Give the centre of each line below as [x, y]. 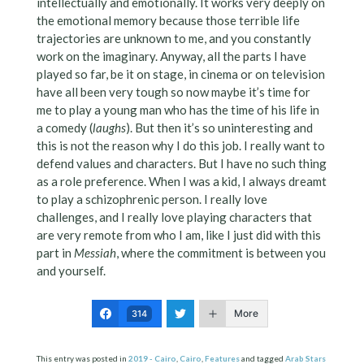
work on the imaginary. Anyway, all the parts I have [171, 56]
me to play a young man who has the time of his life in [178, 110]
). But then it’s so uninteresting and [219, 128]
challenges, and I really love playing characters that [174, 217]
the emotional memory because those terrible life [168, 21]
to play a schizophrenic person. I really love [152, 199]
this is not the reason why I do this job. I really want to [180, 146]
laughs [109, 128]
